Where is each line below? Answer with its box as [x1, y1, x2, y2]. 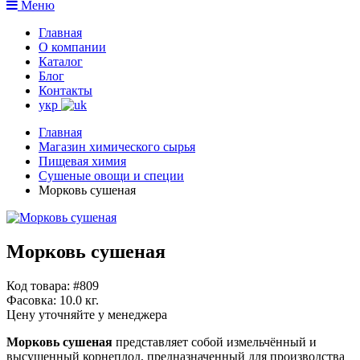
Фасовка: [6, 292, 56, 307]
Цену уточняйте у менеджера [6, 307, 167, 321]
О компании [39, 39, 106, 54]
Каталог [39, 54, 83, 68]
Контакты [39, 83, 92, 97]
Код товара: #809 [6, 278, 99, 292]
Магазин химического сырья [39, 139, 195, 153]
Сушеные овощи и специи [39, 168, 184, 182]
